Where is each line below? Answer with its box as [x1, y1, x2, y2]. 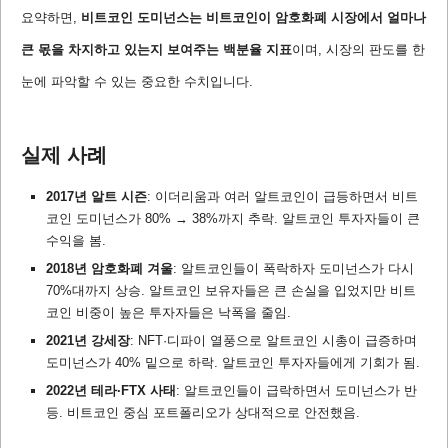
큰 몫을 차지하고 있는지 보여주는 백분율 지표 [21, 42, 292, 58]
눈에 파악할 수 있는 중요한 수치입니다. [21, 74, 253, 90]
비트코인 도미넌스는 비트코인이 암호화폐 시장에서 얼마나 [81, 10, 426, 26]
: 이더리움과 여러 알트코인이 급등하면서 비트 [147, 189, 418, 205]
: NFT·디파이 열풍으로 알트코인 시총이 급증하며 [130, 333, 417, 349]
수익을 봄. [46, 233, 106, 249]
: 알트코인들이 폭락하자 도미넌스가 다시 [173, 261, 414, 277]
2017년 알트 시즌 [46, 189, 147, 205]
